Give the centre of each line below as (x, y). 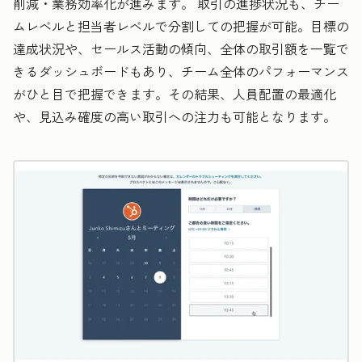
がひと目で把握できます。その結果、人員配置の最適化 (175, 93)
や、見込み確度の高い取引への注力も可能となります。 (175, 116)
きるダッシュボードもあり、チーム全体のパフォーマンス (181, 71)
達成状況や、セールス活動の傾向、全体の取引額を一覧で (181, 48)
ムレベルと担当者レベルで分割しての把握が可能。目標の (181, 25)
